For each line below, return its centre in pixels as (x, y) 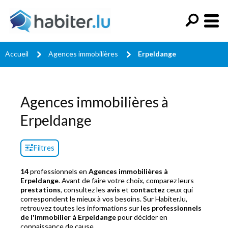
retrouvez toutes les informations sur (80, 208)
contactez (148, 190)
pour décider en (142, 217)
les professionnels (171, 208)
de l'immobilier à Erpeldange (68, 217)
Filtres (44, 148)
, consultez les (84, 190)
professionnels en (59, 171)
